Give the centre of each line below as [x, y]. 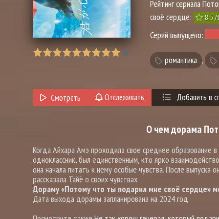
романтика [181, 60]
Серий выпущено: [178, 35]
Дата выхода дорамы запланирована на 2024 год [110, 199]
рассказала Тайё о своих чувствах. [86, 179]
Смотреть [66, 98]
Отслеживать [123, 98]
